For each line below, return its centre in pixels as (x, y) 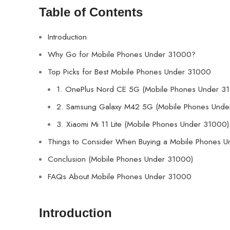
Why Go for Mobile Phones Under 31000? (122, 55)
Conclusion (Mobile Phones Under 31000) (120, 159)
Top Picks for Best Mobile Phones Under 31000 (129, 72)
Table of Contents (91, 12)
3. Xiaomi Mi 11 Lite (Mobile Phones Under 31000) (143, 124)
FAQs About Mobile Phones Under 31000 (120, 177)
